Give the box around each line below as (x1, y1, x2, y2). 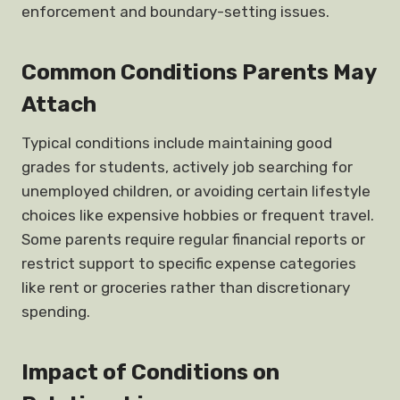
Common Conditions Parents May (21, 60, 376, 85)
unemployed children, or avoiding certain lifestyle (21, 182, 371, 200)
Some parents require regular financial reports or (21, 230, 365, 248)
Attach (21, 92, 96, 117)
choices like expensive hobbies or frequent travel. (21, 206, 374, 224)
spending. (21, 303, 90, 321)
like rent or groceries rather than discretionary (21, 279, 350, 296)
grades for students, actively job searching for (21, 158, 353, 176)
